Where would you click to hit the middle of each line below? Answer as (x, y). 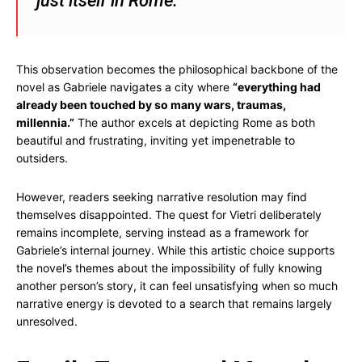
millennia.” (45, 122)
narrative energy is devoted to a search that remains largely (174, 303)
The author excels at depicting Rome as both (195, 122)
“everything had (277, 87)
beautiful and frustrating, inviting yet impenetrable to (156, 140)
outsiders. (42, 158)
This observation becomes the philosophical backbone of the (177, 69)
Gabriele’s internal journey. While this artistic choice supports (175, 250)
